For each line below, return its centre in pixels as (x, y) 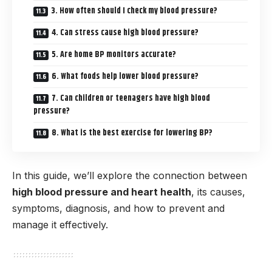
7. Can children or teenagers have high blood (131, 99)
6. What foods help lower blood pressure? (125, 77)
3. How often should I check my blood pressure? (134, 11)
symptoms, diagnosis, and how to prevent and (118, 208)
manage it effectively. (60, 224)
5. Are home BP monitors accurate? (114, 55)
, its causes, (218, 192)
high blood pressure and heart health (102, 192)
